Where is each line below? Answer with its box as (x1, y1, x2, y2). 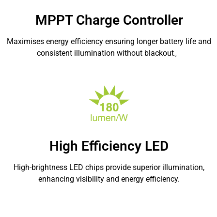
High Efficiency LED (49, 138, 169, 155)
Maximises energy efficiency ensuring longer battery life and (7, 37, 212, 46)
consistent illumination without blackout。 (36, 48, 182, 58)
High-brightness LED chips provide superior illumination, (14, 163, 205, 172)
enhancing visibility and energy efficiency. (38, 174, 180, 184)
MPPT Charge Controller (35, 12, 183, 29)
